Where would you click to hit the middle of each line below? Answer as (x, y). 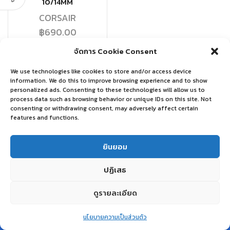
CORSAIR (57, 18)
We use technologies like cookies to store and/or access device (101, 71)
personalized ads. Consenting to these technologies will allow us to (108, 90)
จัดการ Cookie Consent (115, 51)
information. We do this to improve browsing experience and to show (109, 81)
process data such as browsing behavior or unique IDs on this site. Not (111, 99)
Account (161, 222)
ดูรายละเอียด (115, 193)
